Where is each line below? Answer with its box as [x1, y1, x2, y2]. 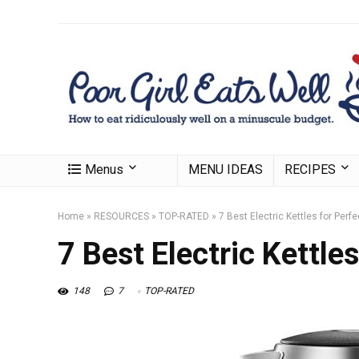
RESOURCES [94, 210, 149, 222]
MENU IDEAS [188, 161, 263, 177]
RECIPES [284, 161, 336, 177]
